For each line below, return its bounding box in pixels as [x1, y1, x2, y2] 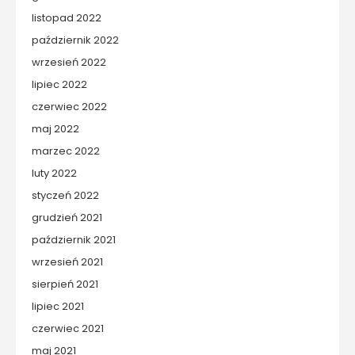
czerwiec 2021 [32, 321, 104, 336]
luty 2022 [32, 166, 77, 181]
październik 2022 [32, 32, 119, 48]
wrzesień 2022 [32, 55, 106, 70]
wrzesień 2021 [32, 254, 103, 269]
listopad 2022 [32, 10, 101, 25]
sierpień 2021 [32, 277, 98, 292]
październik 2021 [32, 232, 116, 247]
